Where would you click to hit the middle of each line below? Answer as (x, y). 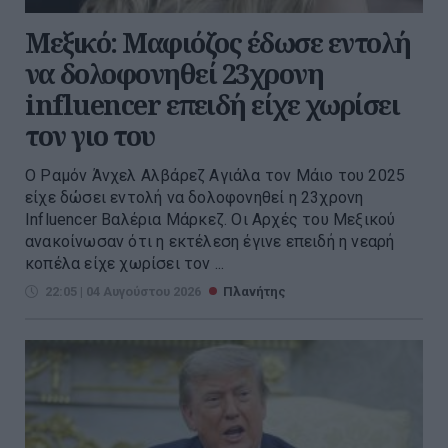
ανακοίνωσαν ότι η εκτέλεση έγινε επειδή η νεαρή (210, 242)
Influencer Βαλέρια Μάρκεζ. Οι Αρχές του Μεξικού (210, 220)
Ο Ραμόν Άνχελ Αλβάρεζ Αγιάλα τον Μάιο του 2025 (215, 176)
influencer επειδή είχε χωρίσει (212, 105)
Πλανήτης (254, 292)
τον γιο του (90, 136)
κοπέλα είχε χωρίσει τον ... (125, 264)
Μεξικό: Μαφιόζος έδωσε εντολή (218, 43)
